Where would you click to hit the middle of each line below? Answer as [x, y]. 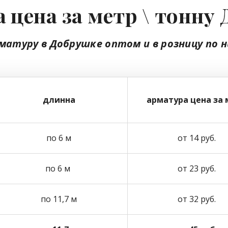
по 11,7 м [59, 199]
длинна [59, 100]
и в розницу [173, 44]
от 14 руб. [196, 138]
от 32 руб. [196, 199]
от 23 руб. [196, 168]
